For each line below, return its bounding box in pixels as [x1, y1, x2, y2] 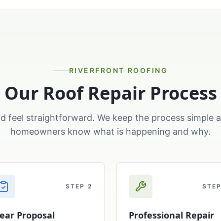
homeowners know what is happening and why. [10, 126, 211, 137]
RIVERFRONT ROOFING [69, 66, 168, 74]
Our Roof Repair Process [4, 81, 217, 105]
